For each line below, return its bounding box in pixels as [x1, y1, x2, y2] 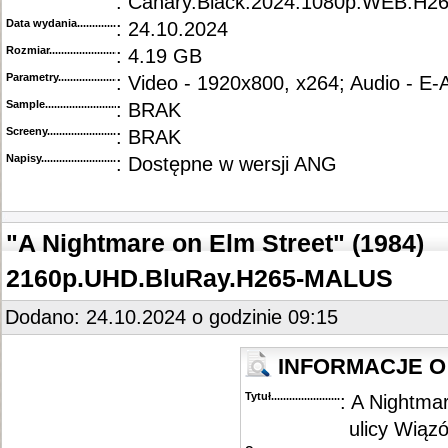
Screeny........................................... [6, 125, 176, 137]
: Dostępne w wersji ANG [116, 153, 337, 175]
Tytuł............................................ [245, 390, 403, 402]
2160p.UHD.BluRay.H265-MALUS [6, 264, 393, 292]
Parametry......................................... [6, 71, 181, 83]
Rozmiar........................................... [6, 44, 178, 56]
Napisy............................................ [6, 152, 173, 164]
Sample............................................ [6, 98, 177, 110]
